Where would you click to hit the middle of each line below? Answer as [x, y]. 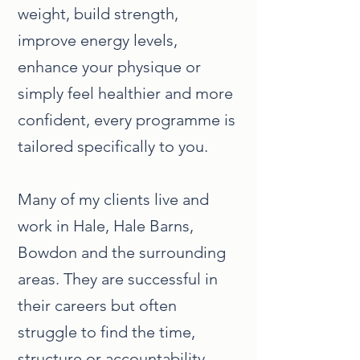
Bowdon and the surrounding [122, 252]
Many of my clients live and [113, 199]
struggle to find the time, [106, 332]
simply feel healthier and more [125, 93]
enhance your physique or [109, 67]
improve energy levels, [98, 40]
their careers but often [97, 305]
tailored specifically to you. [113, 146]
